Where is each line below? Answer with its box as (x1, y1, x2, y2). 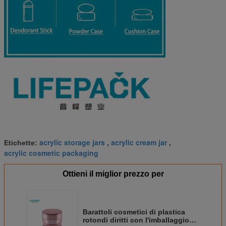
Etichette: (4, 139, 39, 147)
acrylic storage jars (39, 137, 105, 148)
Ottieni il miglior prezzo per (62, 169, 164, 179)
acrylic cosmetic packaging (4, 148, 98, 158)
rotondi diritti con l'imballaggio (83, 216, 189, 224)
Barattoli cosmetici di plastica (83, 208, 185, 216)
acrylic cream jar (111, 137, 167, 148)
